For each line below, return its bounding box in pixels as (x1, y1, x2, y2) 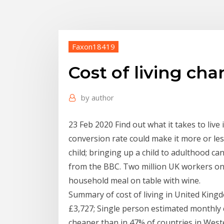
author (91, 92, 114, 103)
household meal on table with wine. (68, 174, 200, 186)
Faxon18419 (72, 41, 115, 51)
